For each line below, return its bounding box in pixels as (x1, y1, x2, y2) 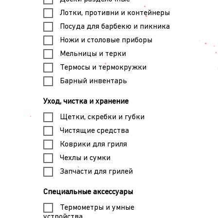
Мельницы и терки (59, 50, 126, 58)
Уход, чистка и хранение (43, 98, 128, 106)
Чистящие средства (59, 127, 129, 135)
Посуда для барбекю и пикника (59, 22, 170, 31)
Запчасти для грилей (59, 167, 133, 176)
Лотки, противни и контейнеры (59, 9, 170, 17)
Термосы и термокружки (59, 63, 146, 72)
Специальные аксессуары (43, 188, 133, 196)
